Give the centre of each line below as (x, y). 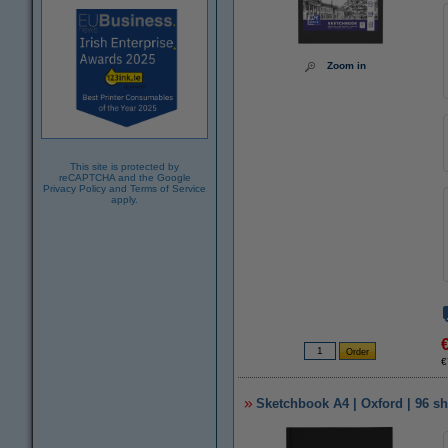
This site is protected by (124, 166)
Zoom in (346, 65)
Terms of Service (168, 188)
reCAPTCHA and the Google (124, 177)
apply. (124, 199)
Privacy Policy (74, 188)
